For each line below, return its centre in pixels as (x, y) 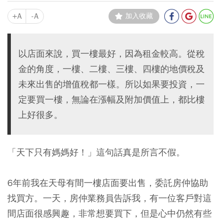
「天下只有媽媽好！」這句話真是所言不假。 (96, 152)
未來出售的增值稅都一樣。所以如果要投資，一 (111, 84)
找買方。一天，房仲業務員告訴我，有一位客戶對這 (110, 198)
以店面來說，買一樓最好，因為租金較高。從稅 (111, 54)
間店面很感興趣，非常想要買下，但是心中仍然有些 (110, 214)
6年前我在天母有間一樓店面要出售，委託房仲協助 (108, 183)
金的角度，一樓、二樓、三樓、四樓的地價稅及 (111, 69)
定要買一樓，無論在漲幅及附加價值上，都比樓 (111, 100)
